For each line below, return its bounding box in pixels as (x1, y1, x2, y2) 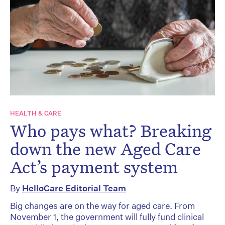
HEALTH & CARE (10, 108, 61, 118)
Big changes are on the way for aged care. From (10, 200, 195, 211)
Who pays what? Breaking (10, 119, 211, 142)
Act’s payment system (10, 155, 178, 178)
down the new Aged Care (10, 137, 201, 160)
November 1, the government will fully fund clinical (10, 211, 204, 222)
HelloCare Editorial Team (22, 182, 126, 193)
